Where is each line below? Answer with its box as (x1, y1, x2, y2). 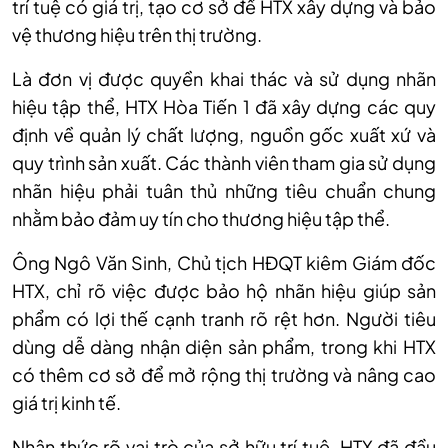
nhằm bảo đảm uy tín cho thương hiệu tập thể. (12, 207, 390, 231)
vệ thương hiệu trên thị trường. (12, 23, 262, 47)
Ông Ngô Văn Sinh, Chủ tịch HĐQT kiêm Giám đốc (12, 251, 436, 275)
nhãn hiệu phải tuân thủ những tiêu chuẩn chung (12, 179, 436, 203)
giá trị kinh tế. (12, 391, 121, 415)
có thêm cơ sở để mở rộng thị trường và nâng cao (12, 363, 436, 387)
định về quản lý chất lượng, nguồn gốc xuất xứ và (12, 123, 436, 147)
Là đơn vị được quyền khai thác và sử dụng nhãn (12, 67, 436, 91)
